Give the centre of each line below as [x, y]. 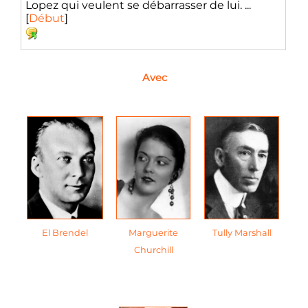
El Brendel [65, 233]
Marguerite [153, 233]
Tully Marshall [242, 233]
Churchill [153, 250]
